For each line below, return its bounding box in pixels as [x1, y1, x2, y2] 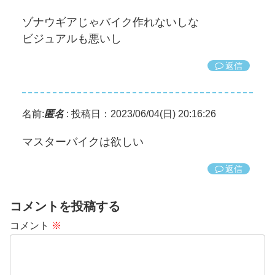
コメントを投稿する [10, 199, 120, 213]
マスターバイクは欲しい [22, 135, 144, 148]
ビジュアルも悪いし [22, 32, 122, 45]
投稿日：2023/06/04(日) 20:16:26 [71, 108, 216, 119]
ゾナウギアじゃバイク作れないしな [22, 15, 199, 28]
